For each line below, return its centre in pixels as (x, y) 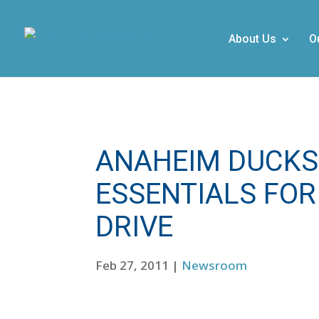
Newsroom (215, 265)
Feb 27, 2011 (132, 265)
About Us (252, 39)
